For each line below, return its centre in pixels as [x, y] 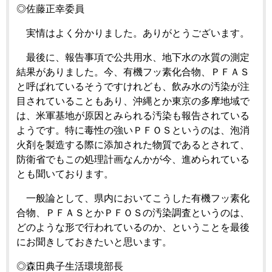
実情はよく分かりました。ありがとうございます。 [133, 33]
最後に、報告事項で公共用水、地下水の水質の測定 [133, 57]
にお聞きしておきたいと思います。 [100, 242]
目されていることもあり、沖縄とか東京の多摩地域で [133, 101]
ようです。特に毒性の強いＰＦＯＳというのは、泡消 [133, 130]
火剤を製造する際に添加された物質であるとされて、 [133, 144]
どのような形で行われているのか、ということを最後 [133, 227]
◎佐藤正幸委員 [50, 8]
